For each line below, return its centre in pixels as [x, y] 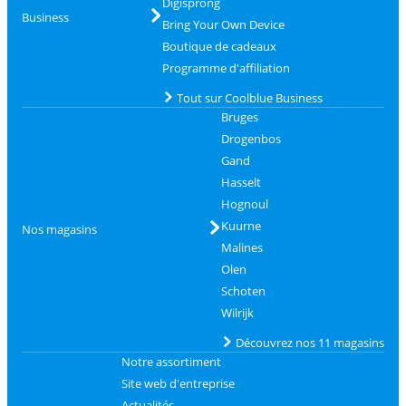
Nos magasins [59, 230]
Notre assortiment [171, 361]
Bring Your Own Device [223, 24]
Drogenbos [251, 138]
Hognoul [244, 203]
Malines [242, 247]
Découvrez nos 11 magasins [309, 342]
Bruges [239, 116]
